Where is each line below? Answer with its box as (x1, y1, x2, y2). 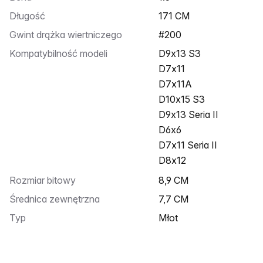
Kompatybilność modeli (15, 48, 107, 59)
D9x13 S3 (166, 48, 201, 59)
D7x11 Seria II (159, 139, 217, 151)
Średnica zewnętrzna (16, 193, 100, 205)
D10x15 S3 (159, 93, 205, 105)
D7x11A (159, 78, 192, 90)
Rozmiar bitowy (16, 174, 76, 186)
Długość (16, 10, 45, 22)
